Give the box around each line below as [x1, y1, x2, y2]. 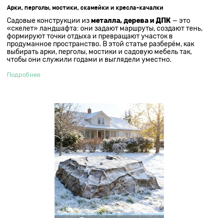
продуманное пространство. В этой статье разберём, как [7, 39, 195, 48]
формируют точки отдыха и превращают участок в [7, 32, 173, 40]
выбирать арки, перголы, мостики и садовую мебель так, [7, 47, 192, 55]
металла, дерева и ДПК [91, 16, 171, 24]
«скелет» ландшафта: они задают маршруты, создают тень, [7, 24, 203, 32]
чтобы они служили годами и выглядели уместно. [7, 55, 172, 63]
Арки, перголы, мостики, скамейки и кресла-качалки [7, 4, 164, 11]
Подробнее [7, 71, 41, 78]
